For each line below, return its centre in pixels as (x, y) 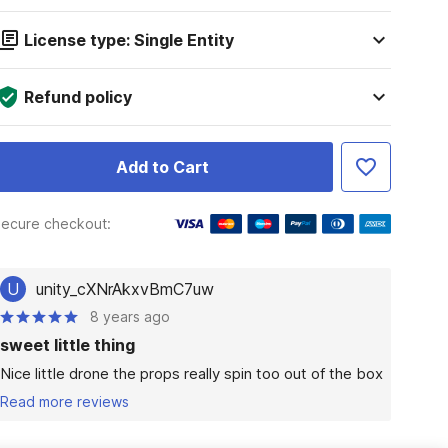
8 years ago (129, 316)
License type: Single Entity (128, 40)
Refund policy (77, 97)
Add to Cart (162, 167)
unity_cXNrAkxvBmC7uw (124, 289)
